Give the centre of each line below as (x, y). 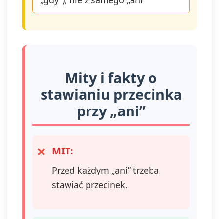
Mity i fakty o (111, 77)
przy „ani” (111, 111)
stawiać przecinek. (90, 185)
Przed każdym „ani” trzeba (105, 170)
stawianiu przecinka (111, 94)
